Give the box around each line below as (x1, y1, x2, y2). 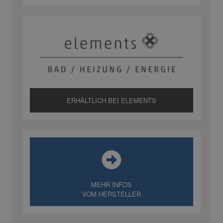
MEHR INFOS (91, 180, 132, 190)
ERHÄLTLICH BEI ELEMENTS (67, 96, 156, 106)
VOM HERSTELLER (82, 189, 141, 199)
